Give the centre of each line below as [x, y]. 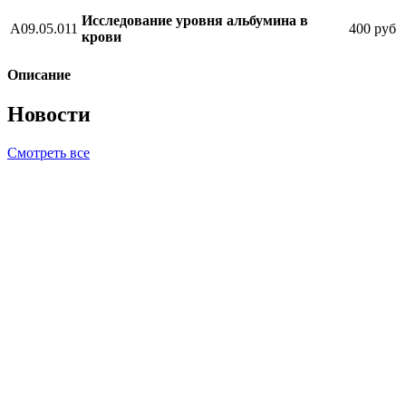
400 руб [372, 28]
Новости [49, 115]
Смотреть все [48, 153]
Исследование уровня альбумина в [195, 20]
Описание [39, 74]
